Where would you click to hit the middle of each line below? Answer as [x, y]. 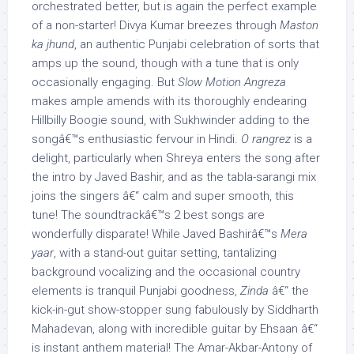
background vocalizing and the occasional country [166, 272]
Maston [299, 25]
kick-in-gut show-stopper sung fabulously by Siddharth [175, 310]
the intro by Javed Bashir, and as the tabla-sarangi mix [174, 177]
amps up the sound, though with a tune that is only [165, 63]
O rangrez [266, 139]
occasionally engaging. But [105, 82]
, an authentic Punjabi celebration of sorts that [197, 44]
